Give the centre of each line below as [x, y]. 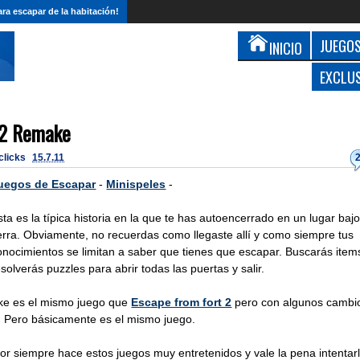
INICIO [286, 48]
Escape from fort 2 [182, 302]
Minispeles [136, 184]
